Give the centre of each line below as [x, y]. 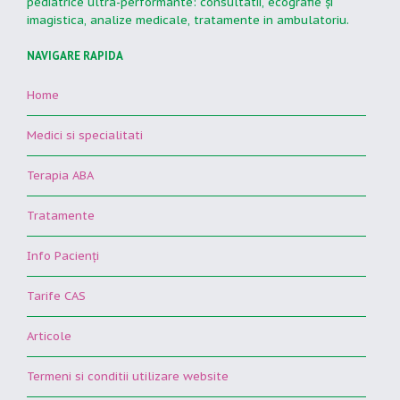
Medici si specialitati [85, 136]
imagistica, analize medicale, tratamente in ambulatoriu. [188, 21]
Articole [49, 337]
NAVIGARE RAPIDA [75, 56]
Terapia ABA [60, 176]
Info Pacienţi [63, 256]
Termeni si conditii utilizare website [128, 377]
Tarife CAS [56, 296]
